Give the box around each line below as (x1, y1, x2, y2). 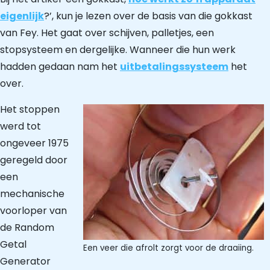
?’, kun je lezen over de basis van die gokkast (44, 9, 253, 23)
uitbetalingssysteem (120, 60, 228, 74)
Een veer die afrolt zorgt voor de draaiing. (83, 242, 254, 254)
